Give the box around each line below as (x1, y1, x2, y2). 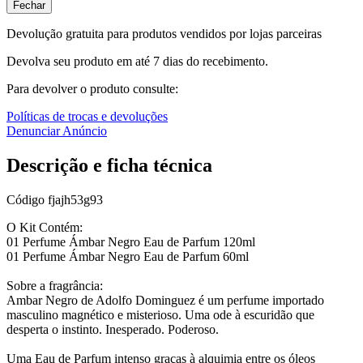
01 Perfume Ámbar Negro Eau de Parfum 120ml (6, 235, 255, 250)
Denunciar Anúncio (6, 124, 107, 139)
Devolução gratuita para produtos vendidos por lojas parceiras (6, 27, 322, 41)
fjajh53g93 (48, 193, 103, 207)
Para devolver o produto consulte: (6, 82, 178, 96)
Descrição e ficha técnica (6, 155, 212, 177)
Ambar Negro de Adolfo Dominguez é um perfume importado (6, 293, 324, 308)
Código (6, 193, 48, 207)
